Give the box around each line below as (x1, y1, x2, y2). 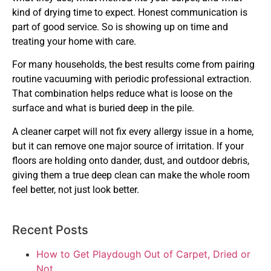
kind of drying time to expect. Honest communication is (12, 6, 247, 18)
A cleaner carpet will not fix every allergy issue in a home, (12, 125, 253, 137)
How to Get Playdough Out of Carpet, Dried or (36, 247, 250, 260)
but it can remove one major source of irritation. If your (12, 140, 244, 152)
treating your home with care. (12, 35, 136, 47)
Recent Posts (12, 222, 88, 237)
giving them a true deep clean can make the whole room (12, 169, 250, 181)
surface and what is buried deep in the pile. (12, 102, 194, 114)
